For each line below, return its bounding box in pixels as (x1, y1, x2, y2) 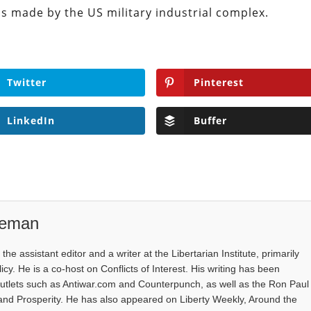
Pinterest (193, 75, 244, 89)
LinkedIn (6, 114, 55, 128)
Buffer (193, 114, 227, 128)
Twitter (6, 75, 47, 89)
